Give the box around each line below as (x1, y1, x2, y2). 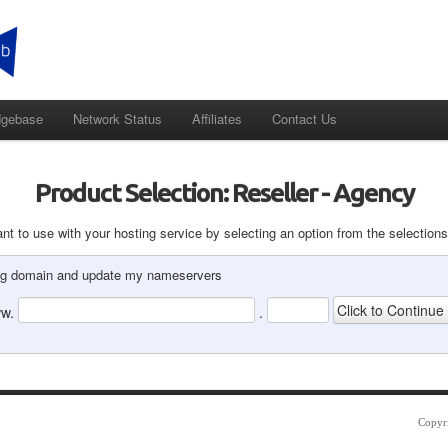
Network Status (73, 109, 162, 128)
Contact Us (272, 109, 337, 128)
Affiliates (192, 109, 242, 128)
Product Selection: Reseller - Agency (34, 178, 414, 207)
